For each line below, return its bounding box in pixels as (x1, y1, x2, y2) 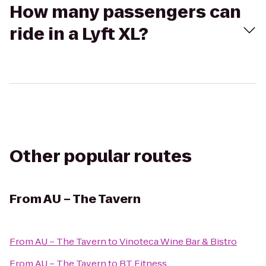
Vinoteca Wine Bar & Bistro (119, 235, 237, 248)
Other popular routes (9, 145, 192, 168)
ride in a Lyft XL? (9, 23, 148, 46)
